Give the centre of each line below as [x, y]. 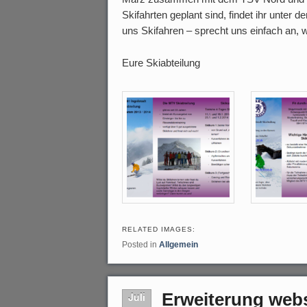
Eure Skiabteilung [161, 63]
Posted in [139, 244]
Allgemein [179, 244]
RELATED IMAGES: [159, 229]
